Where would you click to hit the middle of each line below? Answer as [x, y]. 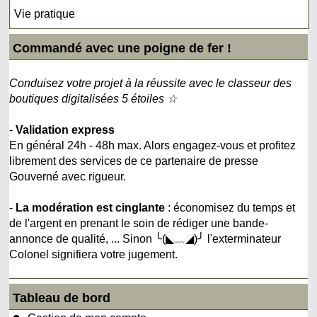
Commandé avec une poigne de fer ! [122, 48]
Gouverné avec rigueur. [68, 176]
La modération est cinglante [91, 207]
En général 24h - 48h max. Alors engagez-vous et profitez [153, 145]
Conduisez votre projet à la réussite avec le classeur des [151, 83]
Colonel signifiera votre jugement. [94, 254]
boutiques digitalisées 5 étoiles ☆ [93, 98]
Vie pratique [45, 13]
